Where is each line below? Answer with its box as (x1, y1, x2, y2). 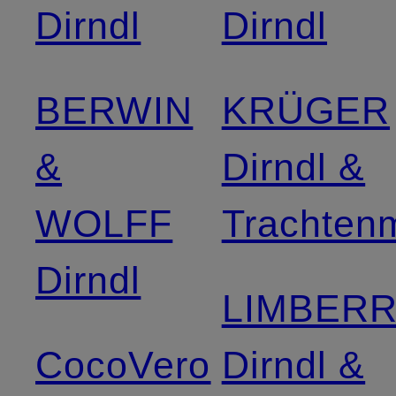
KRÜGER (221, 88, 391, 132)
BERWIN (35, 88, 194, 132)
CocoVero (35, 343, 211, 386)
